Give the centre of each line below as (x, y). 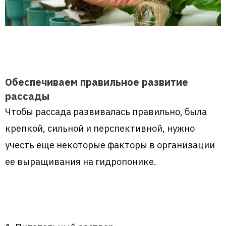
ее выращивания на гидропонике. (81, 161)
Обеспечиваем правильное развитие (97, 82)
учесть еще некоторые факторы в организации (110, 145)
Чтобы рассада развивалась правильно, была (106, 111)
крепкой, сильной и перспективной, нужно (100, 128)
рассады (27, 96)
